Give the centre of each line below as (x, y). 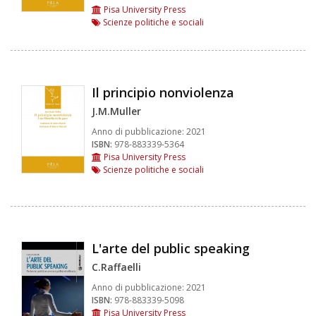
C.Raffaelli (116, 267)
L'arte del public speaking (171, 249)
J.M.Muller (116, 111)
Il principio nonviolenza (163, 93)
